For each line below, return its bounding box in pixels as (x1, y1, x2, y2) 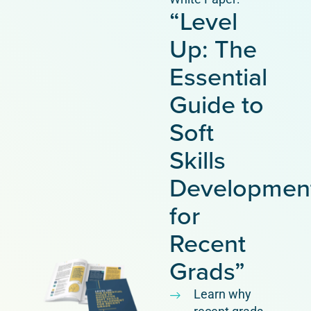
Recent (169, 224, 246, 262)
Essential (169, 58, 267, 95)
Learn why (194, 286, 251, 301)
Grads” (169, 252, 245, 289)
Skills (169, 141, 226, 178)
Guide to (169, 85, 264, 123)
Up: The (169, 30, 257, 67)
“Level (169, 2, 237, 40)
